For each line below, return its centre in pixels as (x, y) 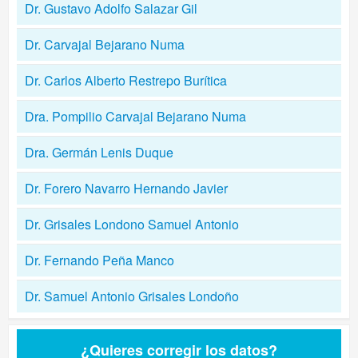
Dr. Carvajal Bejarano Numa (105, 44)
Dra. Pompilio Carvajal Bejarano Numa (135, 116)
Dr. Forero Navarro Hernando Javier (126, 188)
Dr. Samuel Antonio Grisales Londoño (132, 296)
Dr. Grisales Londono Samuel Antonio (132, 224)
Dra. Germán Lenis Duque (99, 152)
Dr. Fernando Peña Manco (99, 260)
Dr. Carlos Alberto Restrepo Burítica (126, 80)
